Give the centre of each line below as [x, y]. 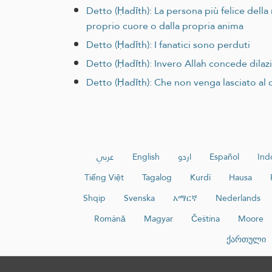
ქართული [246, 240]
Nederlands [238, 198]
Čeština [205, 219]
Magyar [158, 219]
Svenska [139, 198]
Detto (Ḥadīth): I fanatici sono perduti [168, 45]
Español [224, 157]
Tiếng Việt [104, 178]
